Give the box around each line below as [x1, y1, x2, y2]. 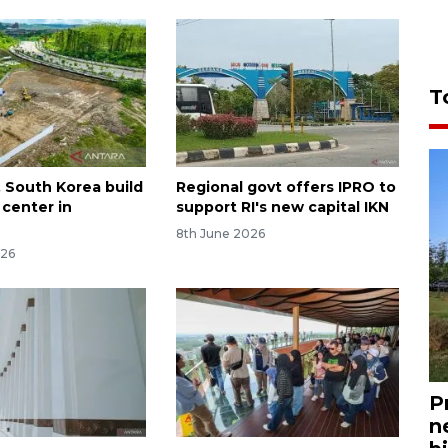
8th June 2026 [175, 226, 265, 242]
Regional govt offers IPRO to [175, 178, 396, 197]
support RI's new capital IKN [175, 198, 389, 217]
